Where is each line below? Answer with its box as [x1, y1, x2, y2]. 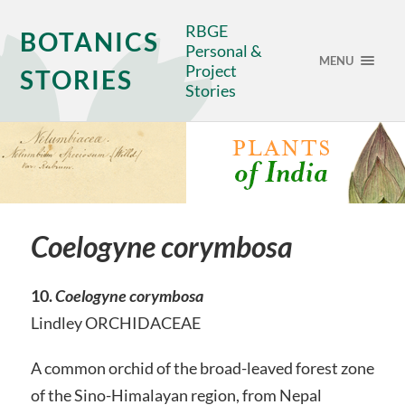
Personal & [185, 41, 263, 61]
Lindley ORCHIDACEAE [30, 313, 201, 333]
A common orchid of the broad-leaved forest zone [30, 357, 374, 378]
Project [185, 61, 238, 80]
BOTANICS [20, 26, 160, 57]
